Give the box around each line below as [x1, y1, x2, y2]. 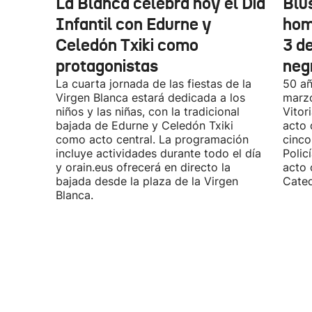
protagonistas [56, 56, 158, 77]
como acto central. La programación [56, 132, 249, 146]
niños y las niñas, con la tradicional [56, 104, 240, 118]
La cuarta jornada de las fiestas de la [56, 77, 251, 91]
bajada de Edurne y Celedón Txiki [56, 118, 233, 132]
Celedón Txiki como [56, 35, 198, 56]
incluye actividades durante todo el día [56, 146, 261, 160]
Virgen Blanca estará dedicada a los [56, 91, 245, 104]
